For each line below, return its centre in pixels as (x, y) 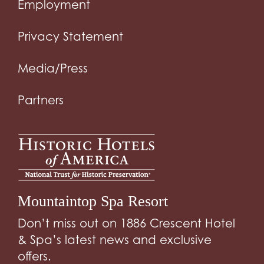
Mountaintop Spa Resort (93, 201)
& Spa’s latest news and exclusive (115, 240)
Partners (41, 100)
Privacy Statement (70, 36)
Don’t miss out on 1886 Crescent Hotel (126, 223)
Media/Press (53, 68)
